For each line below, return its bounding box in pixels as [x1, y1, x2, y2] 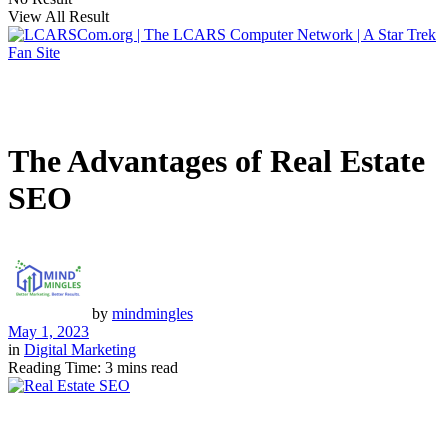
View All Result [8, 8, 109, 25]
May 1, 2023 [8, 322, 89, 340]
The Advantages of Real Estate [8, 143, 425, 180]
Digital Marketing [24, 340, 136, 358]
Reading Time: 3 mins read [8, 358, 178, 376]
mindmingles [112, 304, 193, 322]
